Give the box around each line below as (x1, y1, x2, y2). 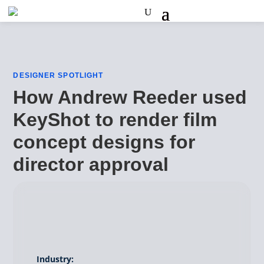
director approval (13, 154, 169, 175)
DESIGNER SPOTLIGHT (13, 71, 104, 80)
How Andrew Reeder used (13, 87, 247, 108)
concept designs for (13, 131, 196, 153)
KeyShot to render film (13, 109, 217, 130)
